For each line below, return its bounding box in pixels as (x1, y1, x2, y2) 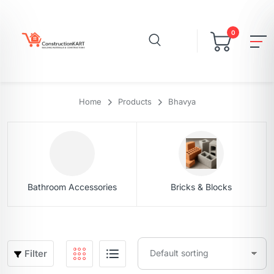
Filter (24, 248, 47, 260)
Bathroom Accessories (28, 182, 117, 193)
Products (117, 97, 152, 106)
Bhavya (168, 97, 196, 106)
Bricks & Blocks (171, 182, 232, 193)
